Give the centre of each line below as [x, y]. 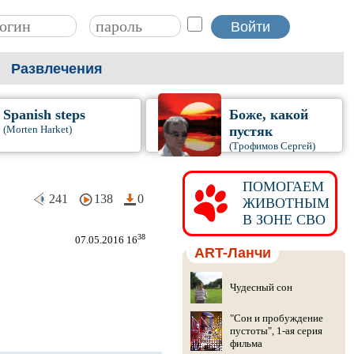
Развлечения [57, 69]
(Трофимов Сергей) [272, 146]
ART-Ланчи [232, 253]
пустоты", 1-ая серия [276, 331]
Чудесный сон [261, 287]
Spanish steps [44, 115]
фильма [246, 343]
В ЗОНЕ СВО [280, 220]
